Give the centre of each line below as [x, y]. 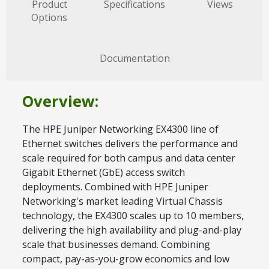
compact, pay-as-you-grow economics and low [126, 259]
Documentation [134, 58]
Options [49, 17]
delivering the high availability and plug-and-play [132, 230]
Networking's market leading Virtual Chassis [122, 201]
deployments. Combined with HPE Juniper [115, 187]
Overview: [60, 101]
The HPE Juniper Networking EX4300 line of [120, 129]
